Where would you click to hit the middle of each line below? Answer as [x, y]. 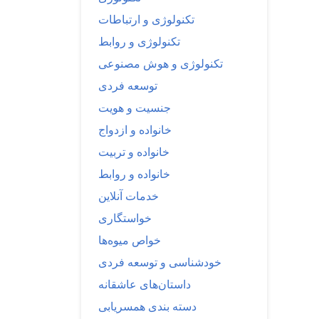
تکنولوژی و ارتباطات [146, 19]
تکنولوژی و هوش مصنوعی [161, 63]
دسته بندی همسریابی [147, 306]
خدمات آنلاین [129, 196]
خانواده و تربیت [134, 152]
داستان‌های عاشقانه [145, 284]
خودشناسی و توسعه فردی [160, 262]
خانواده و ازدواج [135, 130]
